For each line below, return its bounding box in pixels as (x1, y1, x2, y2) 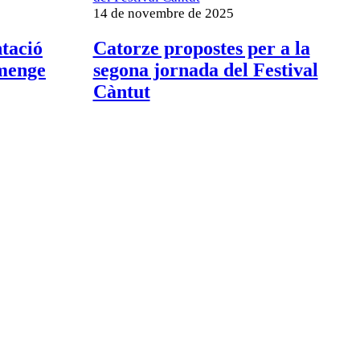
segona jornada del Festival (92, 59, 318, 80)
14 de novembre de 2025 (92, 6, 234, 22)
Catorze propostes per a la (92, 37, 310, 59)
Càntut (92, 80, 150, 102)
